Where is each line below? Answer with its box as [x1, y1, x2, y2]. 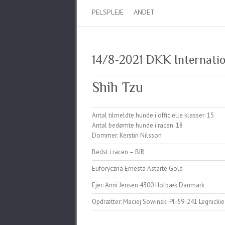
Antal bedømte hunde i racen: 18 [92, 121, 183, 130]
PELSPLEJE [92, 8, 124, 17]
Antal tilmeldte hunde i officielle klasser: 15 [92, 111, 214, 120]
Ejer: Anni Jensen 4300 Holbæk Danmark [92, 181, 204, 189]
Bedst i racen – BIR [92, 148, 144, 156]
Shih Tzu [92, 79, 143, 95]
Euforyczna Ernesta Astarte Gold [92, 164, 183, 173]
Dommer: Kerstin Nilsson [92, 131, 162, 140]
